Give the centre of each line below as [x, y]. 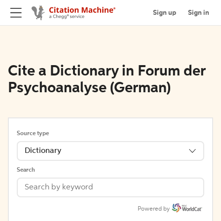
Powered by [154, 209]
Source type [33, 134]
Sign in [199, 13]
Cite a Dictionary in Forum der [107, 72]
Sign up [165, 13]
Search [26, 170]
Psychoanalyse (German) [89, 88]
